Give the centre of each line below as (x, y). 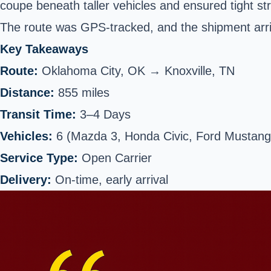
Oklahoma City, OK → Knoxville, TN (136, 71)
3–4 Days (103, 114)
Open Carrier (115, 158)
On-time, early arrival (110, 180)
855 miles (82, 93)
